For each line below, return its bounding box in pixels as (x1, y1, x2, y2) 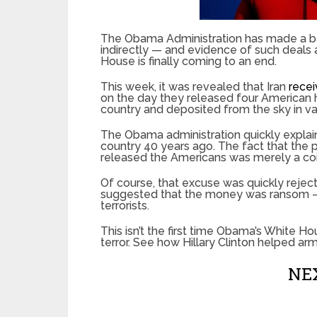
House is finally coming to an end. (100, 54, 277, 68)
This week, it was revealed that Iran (100, 79, 289, 93)
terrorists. (100, 198, 149, 212)
